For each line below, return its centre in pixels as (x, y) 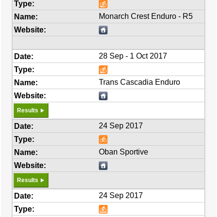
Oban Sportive (124, 152)
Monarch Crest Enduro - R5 (146, 16)
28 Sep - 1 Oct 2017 (133, 56)
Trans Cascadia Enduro (140, 82)
